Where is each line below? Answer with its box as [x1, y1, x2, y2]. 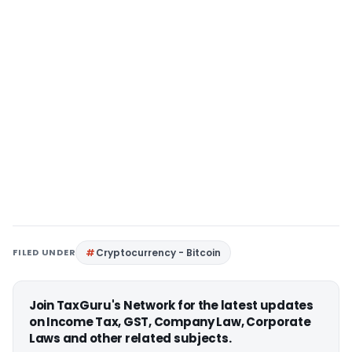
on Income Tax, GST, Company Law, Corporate [29, 313, 311, 331]
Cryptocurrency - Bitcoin [96, 246, 222, 260]
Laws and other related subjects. [29, 330, 232, 347]
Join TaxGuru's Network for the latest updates [29, 297, 313, 314]
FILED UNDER [13, 246, 76, 259]
